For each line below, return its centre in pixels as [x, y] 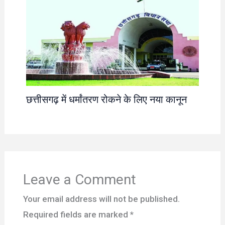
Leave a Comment [79, 180]
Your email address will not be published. [101, 199]
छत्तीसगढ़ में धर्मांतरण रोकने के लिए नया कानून [106, 99]
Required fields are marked [76, 215]
